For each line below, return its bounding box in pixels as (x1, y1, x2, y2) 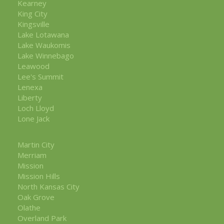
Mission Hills (17, 170, 60, 181)
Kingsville (17, 18, 49, 29)
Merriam (17, 149, 46, 160)
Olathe (17, 202, 40, 212)
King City (17, 8, 47, 18)
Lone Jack (17, 113, 49, 123)
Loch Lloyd (17, 102, 54, 113)
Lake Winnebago (17, 50, 74, 60)
